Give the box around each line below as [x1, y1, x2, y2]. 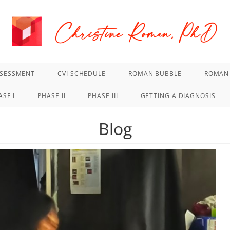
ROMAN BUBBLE [128, 69, 182, 79]
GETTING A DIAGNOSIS [140, 91, 216, 101]
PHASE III [88, 91, 118, 101]
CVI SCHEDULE [57, 69, 106, 79]
